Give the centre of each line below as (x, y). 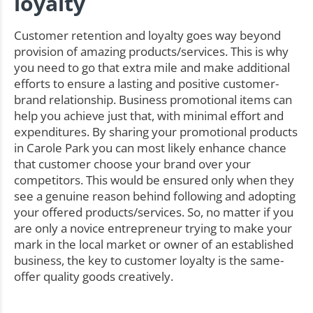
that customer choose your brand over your (132, 163)
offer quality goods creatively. (94, 276)
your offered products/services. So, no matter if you (154, 212)
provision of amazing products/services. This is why (151, 51)
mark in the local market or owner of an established (154, 244)
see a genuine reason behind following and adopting (155, 196)
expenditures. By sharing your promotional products (156, 131)
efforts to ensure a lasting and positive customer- (146, 83)
